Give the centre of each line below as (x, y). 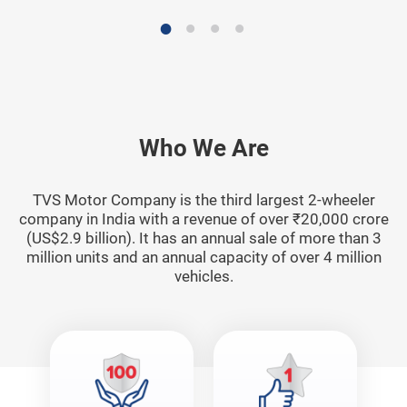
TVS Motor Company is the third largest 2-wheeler (203, 200)
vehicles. (203, 277)
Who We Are (203, 148)
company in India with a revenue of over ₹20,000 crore (203, 219)
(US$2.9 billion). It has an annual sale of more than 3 (203, 238)
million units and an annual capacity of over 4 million (203, 258)
